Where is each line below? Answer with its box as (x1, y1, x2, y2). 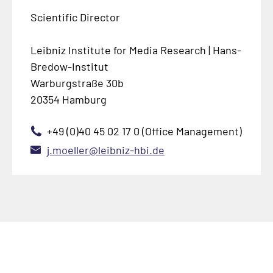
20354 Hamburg (30, 92, 107, 106)
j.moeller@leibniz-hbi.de (46, 143, 165, 157)
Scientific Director (30, 10, 120, 24)
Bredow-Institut (30, 59, 108, 73)
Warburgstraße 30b (30, 76, 124, 90)
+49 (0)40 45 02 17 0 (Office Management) (46, 124, 242, 138)
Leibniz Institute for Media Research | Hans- (30, 43, 241, 57)
